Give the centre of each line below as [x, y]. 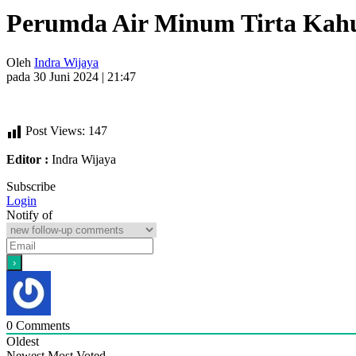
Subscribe [31, 186]
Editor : [27, 159]
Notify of [29, 215]
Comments [41, 325]
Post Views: [55, 130]
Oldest [23, 341]
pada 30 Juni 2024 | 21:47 [71, 76]
